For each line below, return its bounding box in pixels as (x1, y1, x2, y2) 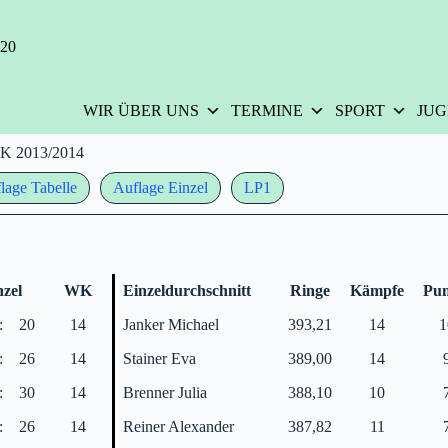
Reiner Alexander (123, 417, 235, 435)
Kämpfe (350, 281, 405, 299)
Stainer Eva (123, 349, 197, 367)
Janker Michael (123, 315, 220, 333)
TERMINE (230, 101, 303, 119)
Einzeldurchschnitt (123, 281, 252, 299)
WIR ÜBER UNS (82, 101, 199, 119)
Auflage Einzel (113, 178, 209, 196)
